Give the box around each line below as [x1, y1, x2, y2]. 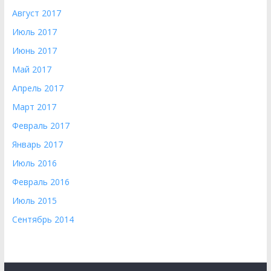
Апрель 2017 [11, 82, 64, 94]
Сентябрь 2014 [11, 214, 74, 225]
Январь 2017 [11, 139, 63, 150]
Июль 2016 [11, 157, 57, 169]
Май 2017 [11, 64, 51, 75]
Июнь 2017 [11, 45, 57, 56]
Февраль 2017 [11, 120, 70, 131]
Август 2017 [11, 7, 61, 19]
